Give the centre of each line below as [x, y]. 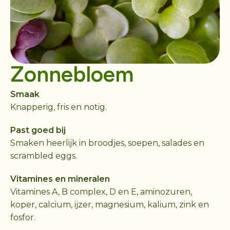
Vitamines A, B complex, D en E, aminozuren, [101, 191]
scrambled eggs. [44, 156]
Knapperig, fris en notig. [59, 107]
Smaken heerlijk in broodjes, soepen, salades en [107, 143]
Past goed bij [38, 130]
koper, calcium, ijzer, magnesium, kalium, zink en [110, 204]
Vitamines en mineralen [60, 179]
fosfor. [23, 217]
